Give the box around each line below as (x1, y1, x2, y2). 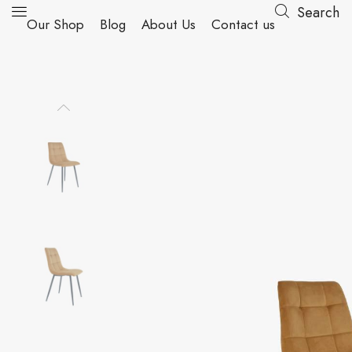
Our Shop (27, 15, 84, 34)
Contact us (211, 15, 275, 34)
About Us (141, 15, 196, 34)
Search (297, 2, 339, 23)
